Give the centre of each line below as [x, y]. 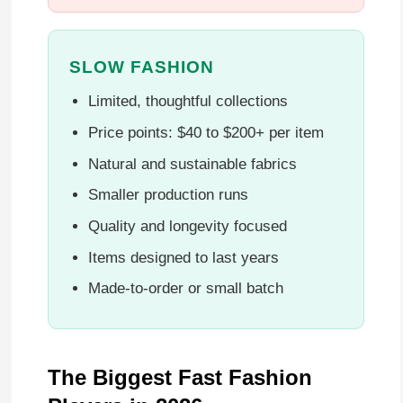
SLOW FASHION [142, 67]
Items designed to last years [184, 257]
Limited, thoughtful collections [188, 102]
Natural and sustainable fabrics [193, 164]
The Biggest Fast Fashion [179, 377]
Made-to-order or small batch [186, 289]
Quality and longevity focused [188, 226]
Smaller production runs [169, 195]
